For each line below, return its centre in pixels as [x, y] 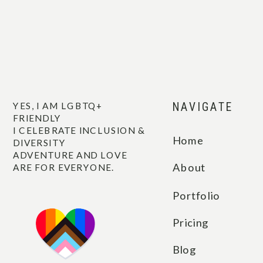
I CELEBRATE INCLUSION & [80, 130]
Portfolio [197, 195]
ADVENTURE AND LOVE [70, 155]
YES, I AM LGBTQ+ [58, 105]
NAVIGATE [203, 107]
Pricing [190, 222]
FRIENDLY [37, 118]
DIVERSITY [39, 142]
